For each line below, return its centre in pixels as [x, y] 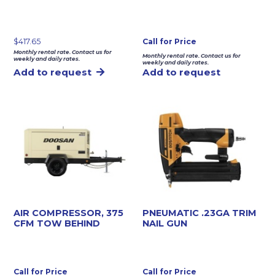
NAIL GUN [165, 223]
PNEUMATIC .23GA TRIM [200, 213]
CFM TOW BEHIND [57, 223]
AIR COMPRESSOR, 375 [69, 213]
